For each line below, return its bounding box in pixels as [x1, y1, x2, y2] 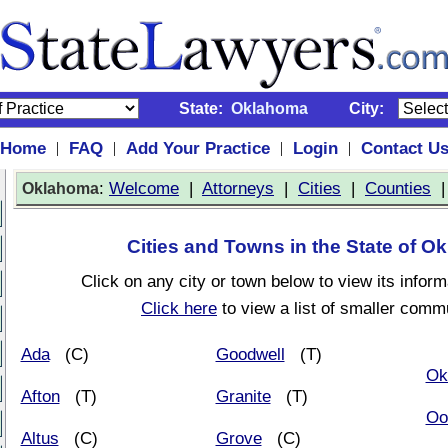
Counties [365, 178, 431, 198]
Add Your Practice [125, 138, 270, 158]
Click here [141, 298, 217, 318]
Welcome [109, 178, 179, 198]
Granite [215, 386, 271, 406]
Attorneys [202, 178, 274, 198]
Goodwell [215, 344, 285, 364]
